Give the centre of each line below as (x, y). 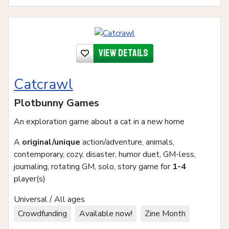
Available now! (106, 213)
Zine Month (165, 213)
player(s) (30, 179)
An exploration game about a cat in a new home (99, 121)
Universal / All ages (49, 199)
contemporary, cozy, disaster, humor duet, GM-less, (105, 154)
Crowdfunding (42, 213)
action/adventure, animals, (127, 142)
